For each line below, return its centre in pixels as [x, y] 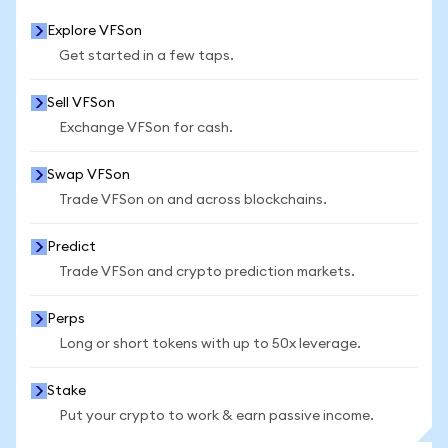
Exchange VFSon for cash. [146, 128]
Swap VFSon [88, 175]
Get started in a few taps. [146, 56]
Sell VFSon [81, 103]
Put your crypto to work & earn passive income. [216, 416]
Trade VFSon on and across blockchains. [193, 200]
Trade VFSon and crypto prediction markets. [207, 272]
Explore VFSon [94, 31]
